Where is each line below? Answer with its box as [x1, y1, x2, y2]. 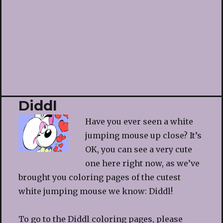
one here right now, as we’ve [85, 158, 200, 168]
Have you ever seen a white [85, 116, 193, 126]
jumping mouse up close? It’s [85, 130, 202, 140]
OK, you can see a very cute [85, 144, 192, 154]
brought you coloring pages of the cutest [18, 172, 181, 182]
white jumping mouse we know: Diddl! [18, 186, 173, 196]
